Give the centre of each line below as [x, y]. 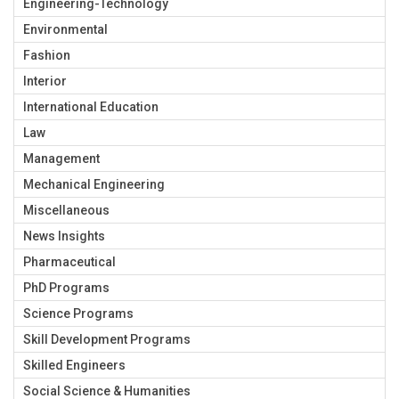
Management [61, 158]
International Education [91, 106]
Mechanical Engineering [94, 184]
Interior [45, 81]
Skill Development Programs [107, 339]
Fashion [47, 55]
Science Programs [78, 313]
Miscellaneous [66, 210]
